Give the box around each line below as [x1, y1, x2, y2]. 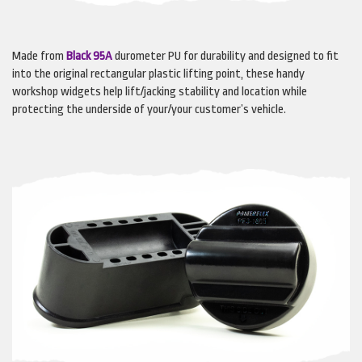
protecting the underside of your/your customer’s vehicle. [12, 102, 286, 116]
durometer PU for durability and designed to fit [112, 48, 339, 63]
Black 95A [66, 48, 112, 63]
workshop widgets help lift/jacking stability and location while [12, 84, 307, 99]
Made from [12, 48, 66, 63]
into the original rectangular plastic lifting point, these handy [12, 66, 305, 81]
